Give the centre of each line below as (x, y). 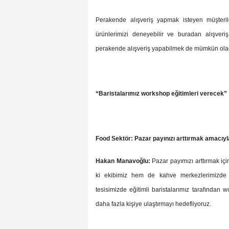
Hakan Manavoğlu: (123, 161)
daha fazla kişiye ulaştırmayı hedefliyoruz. (153, 204)
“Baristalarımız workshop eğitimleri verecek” (161, 94)
